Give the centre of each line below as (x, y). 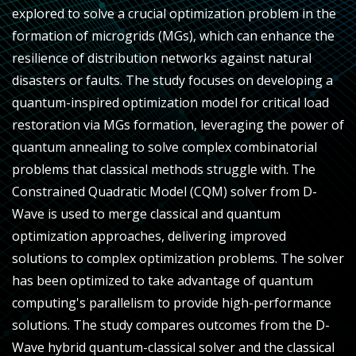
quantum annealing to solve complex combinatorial (164, 147)
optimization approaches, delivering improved (149, 236)
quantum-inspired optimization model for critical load (170, 102)
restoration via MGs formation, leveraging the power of (178, 124)
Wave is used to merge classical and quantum (146, 213)
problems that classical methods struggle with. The (164, 169)
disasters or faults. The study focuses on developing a (172, 80)
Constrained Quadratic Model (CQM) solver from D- (164, 191)
